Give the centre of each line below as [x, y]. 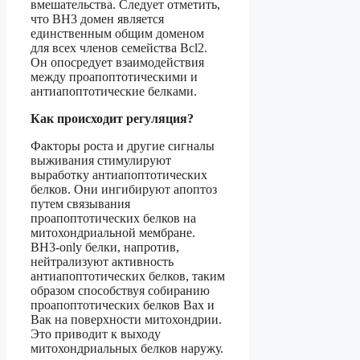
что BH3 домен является [97, 19]
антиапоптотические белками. [114, 92]
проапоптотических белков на [113, 219]
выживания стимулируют [101, 161]
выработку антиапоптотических [119, 175]
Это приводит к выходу [96, 334]
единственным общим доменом [117, 34]
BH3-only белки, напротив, [105, 247]
